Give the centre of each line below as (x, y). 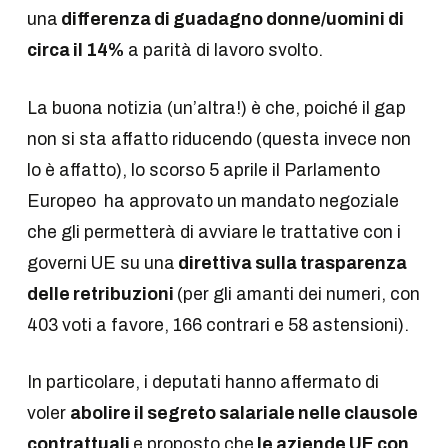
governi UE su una (100, 263)
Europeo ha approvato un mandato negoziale (212, 201)
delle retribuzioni (101, 294)
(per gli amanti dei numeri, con (298, 294)
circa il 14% (75, 51)
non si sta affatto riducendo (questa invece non (218, 139)
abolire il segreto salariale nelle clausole (243, 414)
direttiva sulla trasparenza (290, 263)
